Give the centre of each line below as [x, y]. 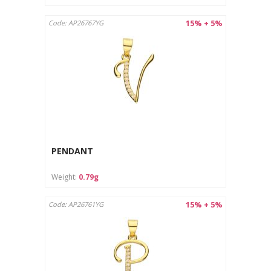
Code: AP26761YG [76, 204]
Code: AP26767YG [76, 22]
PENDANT [72, 151]
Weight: [65, 177]
